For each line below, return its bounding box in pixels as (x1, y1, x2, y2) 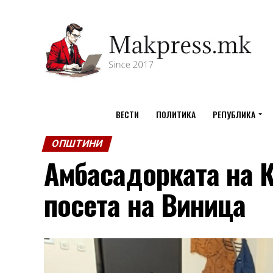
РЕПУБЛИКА (212, 108, 255, 121)
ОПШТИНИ (50, 138, 104, 149)
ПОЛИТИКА (155, 108, 196, 121)
